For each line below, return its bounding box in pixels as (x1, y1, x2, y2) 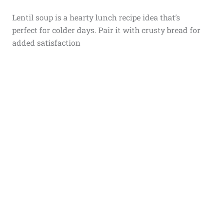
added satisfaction (12, 37, 81, 48)
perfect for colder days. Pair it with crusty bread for (12, 24, 200, 35)
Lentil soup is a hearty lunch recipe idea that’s (12, 12, 180, 22)
